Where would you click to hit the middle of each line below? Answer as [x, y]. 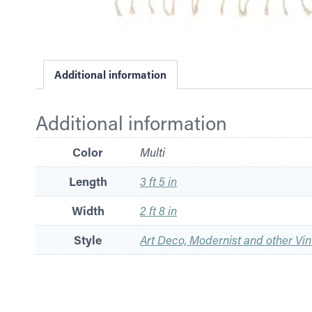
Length [88, 182]
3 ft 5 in [158, 181]
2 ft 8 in [158, 211]
